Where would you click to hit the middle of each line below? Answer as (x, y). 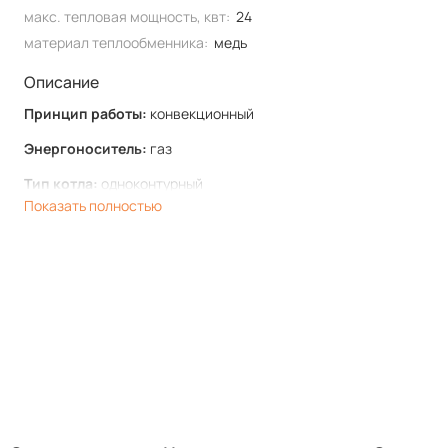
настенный (170, 218)
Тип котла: (61, 183)
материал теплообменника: (116, 43)
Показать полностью (93, 205)
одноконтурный (151, 183)
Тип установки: (78, 218)
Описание (62, 82)
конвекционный (201, 113)
